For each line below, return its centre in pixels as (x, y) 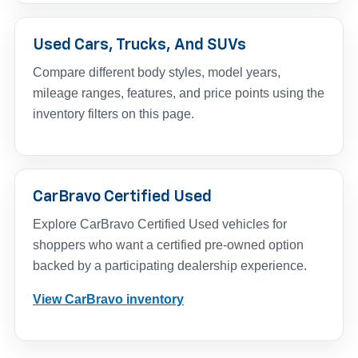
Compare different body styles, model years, (157, 72)
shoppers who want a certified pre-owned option (168, 245)
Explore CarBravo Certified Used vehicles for (160, 224)
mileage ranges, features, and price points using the (179, 93)
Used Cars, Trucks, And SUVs (139, 44)
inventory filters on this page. (113, 113)
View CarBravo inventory (108, 299)
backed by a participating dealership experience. (170, 265)
